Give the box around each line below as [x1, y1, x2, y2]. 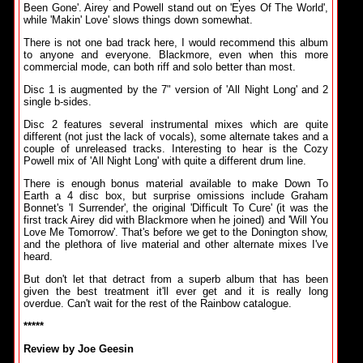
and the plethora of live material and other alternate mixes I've [23, 238, 328, 250]
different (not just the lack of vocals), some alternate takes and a [23, 130, 328, 143]
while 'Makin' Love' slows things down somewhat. [23, 14, 253, 26]
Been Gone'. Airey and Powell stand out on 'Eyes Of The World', [23, 2, 328, 14]
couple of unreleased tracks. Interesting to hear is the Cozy [23, 143, 328, 155]
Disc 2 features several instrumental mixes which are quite [23, 118, 328, 130]
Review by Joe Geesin [23, 343, 134, 355]
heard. [23, 250, 53, 263]
